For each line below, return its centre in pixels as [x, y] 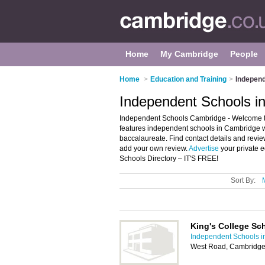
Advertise [204, 148]
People [244, 54]
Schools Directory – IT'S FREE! [169, 159]
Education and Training [188, 79]
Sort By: [243, 180]
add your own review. [154, 148]
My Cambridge [189, 54]
